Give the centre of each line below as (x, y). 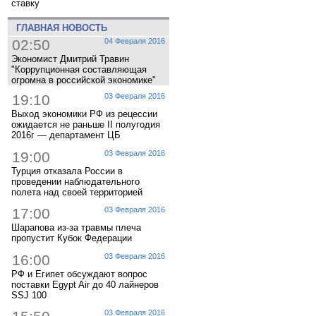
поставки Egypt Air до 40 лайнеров (85, 284)
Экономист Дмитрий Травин (70, 59)
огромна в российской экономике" (84, 80)
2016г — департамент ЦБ (66, 135)
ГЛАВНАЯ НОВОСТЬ (59, 28)
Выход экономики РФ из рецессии (84, 114)
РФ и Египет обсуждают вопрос (79, 274)
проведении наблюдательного (75, 181)
